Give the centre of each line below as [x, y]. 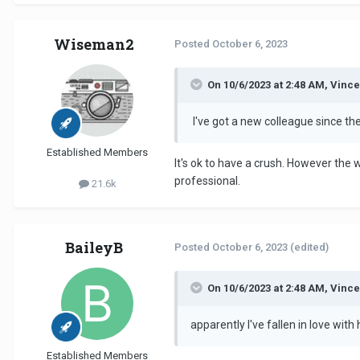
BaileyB [94, 247]
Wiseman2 [94, 44]
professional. [209, 180]
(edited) [309, 247]
